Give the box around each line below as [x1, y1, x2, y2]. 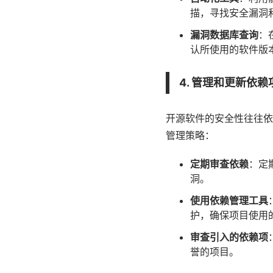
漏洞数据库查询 [190, 29, 258, 41]
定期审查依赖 [190, 158, 249, 170]
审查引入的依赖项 [190, 231, 268, 243]
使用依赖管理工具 [190, 194, 268, 207]
